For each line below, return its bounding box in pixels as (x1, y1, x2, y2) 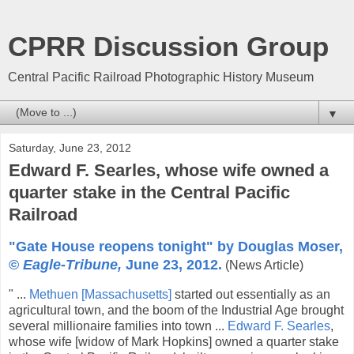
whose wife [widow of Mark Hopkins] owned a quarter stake (9, 334, 339, 348)
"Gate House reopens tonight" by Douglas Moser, (9, 238, 343, 254)
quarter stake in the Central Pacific (9, 183, 290, 202)
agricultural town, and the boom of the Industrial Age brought (9, 303, 344, 317)
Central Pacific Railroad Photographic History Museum (8, 70, 314, 84)
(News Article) (222, 258, 303, 272)
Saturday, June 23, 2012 (9, 141, 131, 154)
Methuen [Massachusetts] (29, 287, 171, 301)
